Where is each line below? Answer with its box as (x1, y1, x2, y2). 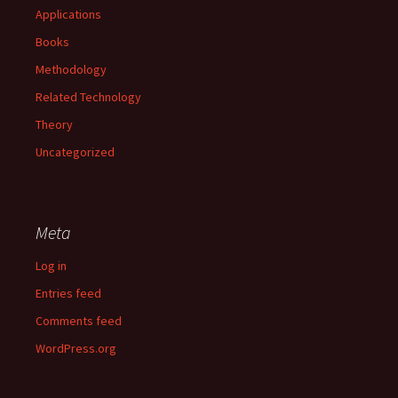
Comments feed (36, 313, 122, 329)
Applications (36, 6, 101, 22)
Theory (36, 116, 73, 132)
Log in (36, 258, 67, 274)
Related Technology (36, 89, 141, 105)
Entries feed (36, 285, 101, 301)
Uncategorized (36, 144, 115, 160)
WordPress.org (36, 340, 116, 356)
